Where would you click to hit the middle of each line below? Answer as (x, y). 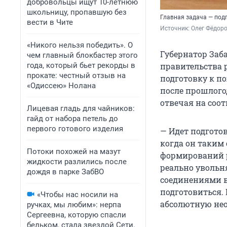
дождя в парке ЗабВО (65, 172)
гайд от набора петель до (72, 119)
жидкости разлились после (77, 162)
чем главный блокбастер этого (82, 55)
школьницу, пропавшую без (77, 12)
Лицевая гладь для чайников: (81, 108)
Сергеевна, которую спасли (77, 215)
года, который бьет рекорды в (81, 65)
